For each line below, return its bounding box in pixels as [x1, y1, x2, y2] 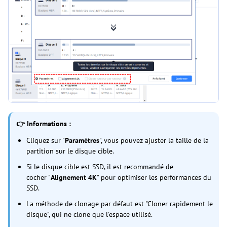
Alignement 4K [51, 172, 97, 182]
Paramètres [65, 135, 99, 145]
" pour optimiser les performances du [97, 172, 211, 182]
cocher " [26, 172, 51, 182]
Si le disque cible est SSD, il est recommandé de [26, 162, 173, 171]
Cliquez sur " [26, 135, 65, 145]
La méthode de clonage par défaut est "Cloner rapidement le [26, 199, 213, 208]
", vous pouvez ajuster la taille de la [99, 135, 209, 145]
